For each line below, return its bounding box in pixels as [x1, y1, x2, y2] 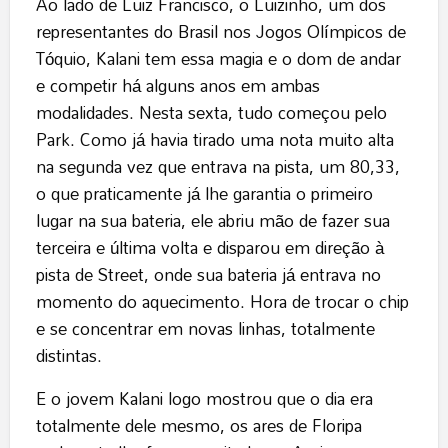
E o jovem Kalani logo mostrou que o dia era [35, 382, 373, 416]
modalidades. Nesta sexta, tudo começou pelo [35, 96, 387, 130]
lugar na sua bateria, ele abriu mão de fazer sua [35, 204, 390, 238]
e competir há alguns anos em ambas [35, 69, 320, 103]
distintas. [35, 339, 102, 373]
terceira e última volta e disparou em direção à [35, 231, 384, 265]
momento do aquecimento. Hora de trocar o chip [35, 285, 409, 319]
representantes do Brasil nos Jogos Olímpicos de [35, 15, 406, 49]
